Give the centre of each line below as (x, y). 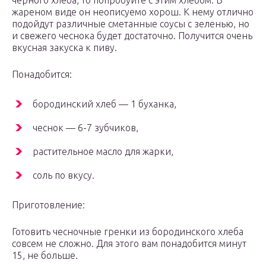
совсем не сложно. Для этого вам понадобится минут (129, 244)
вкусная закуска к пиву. (64, 48)
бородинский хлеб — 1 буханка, (104, 104)
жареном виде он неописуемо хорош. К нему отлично (133, 12)
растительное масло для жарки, (103, 152)
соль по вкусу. (64, 175)
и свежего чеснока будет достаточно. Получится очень (132, 36)
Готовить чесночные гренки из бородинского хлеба (128, 232)
